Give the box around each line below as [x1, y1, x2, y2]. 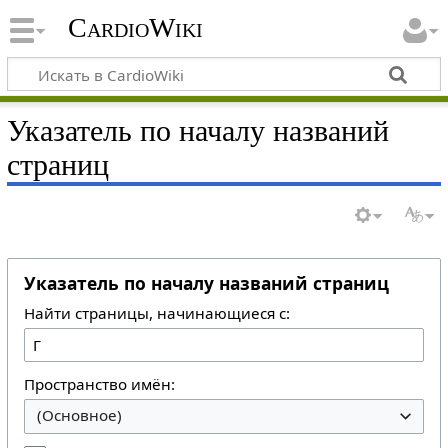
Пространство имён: [23, 374, 175, 395]
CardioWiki [67, 12, 203, 44]
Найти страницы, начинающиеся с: [23, 302, 290, 323]
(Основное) [36, 405, 122, 426]
